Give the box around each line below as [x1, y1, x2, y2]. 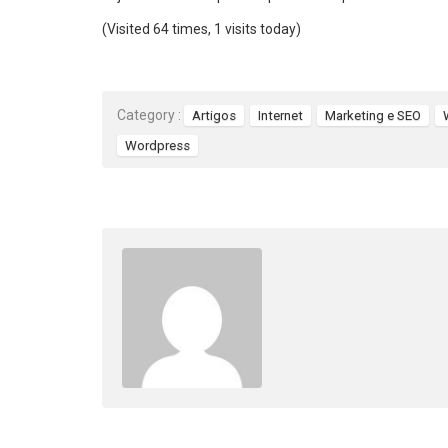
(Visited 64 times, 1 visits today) [102, 20, 301, 37]
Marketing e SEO [325, 108, 421, 124]
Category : [117, 107, 181, 124]
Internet [258, 108, 303, 124]
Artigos [192, 108, 236, 124]
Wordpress [125, 138, 190, 154]
